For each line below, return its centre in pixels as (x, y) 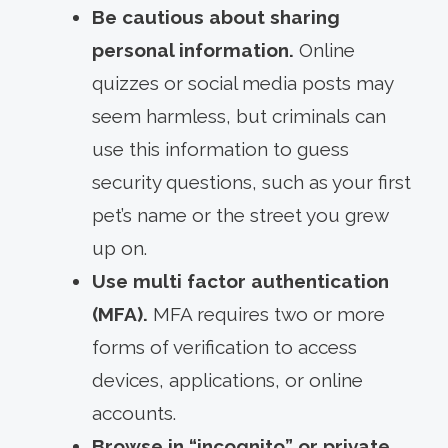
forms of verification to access (224, 346)
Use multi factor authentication (240, 280)
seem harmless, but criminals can (239, 115)
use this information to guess (220, 148)
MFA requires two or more (266, 313)
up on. (119, 247)
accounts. (134, 412)
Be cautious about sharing (216, 16)
